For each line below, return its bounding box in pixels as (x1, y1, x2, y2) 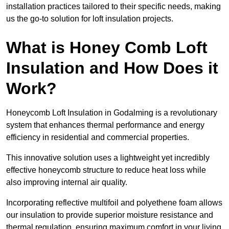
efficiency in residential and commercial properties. (6, 133, 191, 142)
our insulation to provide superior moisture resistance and (6, 211, 213, 220)
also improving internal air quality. (6, 178, 127, 187)
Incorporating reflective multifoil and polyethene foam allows (6, 198, 222, 208)
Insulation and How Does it (6, 59, 218, 78)
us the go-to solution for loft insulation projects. (6, 14, 173, 24)
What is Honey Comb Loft (6, 38, 208, 57)
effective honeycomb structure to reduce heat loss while (6, 166, 206, 175)
